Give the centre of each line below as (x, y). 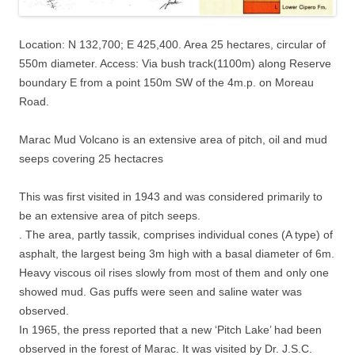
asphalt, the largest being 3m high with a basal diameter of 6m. (177, 253)
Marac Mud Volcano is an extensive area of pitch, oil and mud (173, 139)
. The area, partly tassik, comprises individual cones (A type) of (176, 234)
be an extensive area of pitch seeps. (110, 215)
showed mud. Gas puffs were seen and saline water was (160, 291)
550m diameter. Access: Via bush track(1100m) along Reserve (175, 63)
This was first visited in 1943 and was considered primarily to (171, 196)
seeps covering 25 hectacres (91, 158)
